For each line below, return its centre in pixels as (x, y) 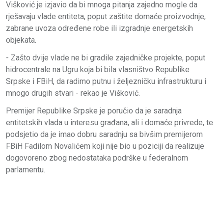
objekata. (21, 40)
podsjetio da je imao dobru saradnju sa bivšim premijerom (104, 134)
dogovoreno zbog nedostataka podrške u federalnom (97, 158)
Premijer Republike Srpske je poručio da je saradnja (94, 110)
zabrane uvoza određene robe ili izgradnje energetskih (99, 28)
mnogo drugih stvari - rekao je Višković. (73, 93)
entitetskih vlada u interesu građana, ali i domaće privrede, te (110, 122)
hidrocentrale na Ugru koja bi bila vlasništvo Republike (98, 69)
